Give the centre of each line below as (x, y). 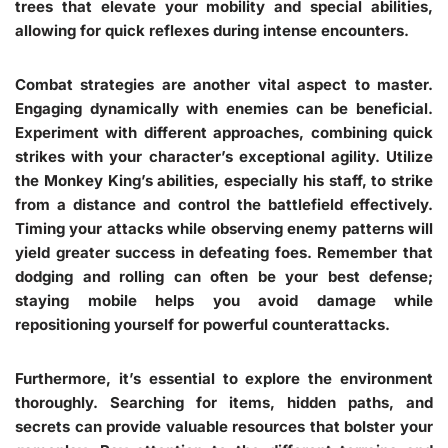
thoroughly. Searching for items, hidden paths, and (224, 402)
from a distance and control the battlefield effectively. (224, 204)
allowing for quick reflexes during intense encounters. (212, 30)
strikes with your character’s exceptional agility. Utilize (224, 156)
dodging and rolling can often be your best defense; (224, 276)
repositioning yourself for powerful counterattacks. (202, 324)
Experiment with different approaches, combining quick (224, 132)
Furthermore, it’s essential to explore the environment (224, 378)
